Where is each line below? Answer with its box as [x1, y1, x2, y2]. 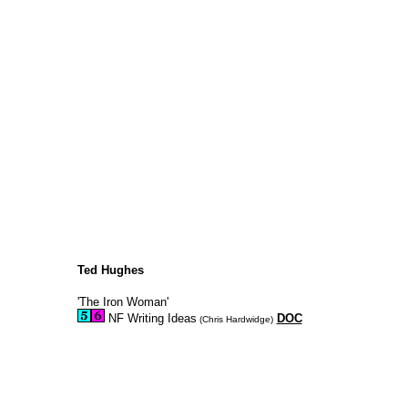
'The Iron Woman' [76, 295, 168, 309]
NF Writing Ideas [104, 311, 197, 325]
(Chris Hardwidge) [196, 314, 273, 324]
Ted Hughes [76, 263, 144, 277]
